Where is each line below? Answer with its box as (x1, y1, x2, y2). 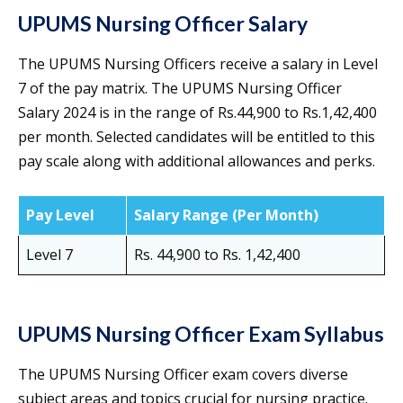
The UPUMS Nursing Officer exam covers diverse (18, 364, 348, 385)
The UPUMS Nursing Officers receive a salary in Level (18, 54, 378, 75)
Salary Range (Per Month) (134, 205, 318, 226)
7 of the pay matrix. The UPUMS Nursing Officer (18, 78, 342, 99)
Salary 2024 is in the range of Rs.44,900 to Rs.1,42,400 (18, 103, 377, 123)
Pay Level (26, 205, 94, 226)
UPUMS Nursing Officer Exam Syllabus (18, 321, 384, 347)
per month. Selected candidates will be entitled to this (18, 127, 375, 148)
